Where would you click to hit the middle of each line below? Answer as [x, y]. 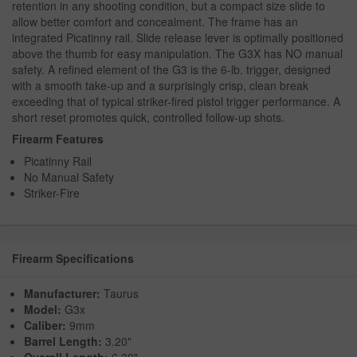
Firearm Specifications [73, 259]
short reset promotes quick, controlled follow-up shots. [148, 118]
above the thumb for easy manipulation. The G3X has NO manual [177, 54]
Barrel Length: [65, 341]
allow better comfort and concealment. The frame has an [155, 22]
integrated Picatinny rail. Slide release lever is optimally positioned [178, 38]
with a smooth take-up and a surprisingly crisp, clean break [160, 86]
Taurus [120, 294]
